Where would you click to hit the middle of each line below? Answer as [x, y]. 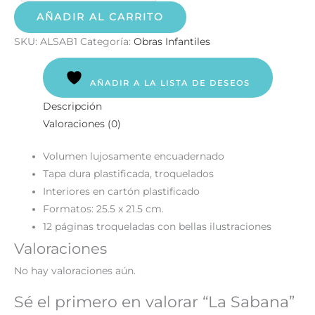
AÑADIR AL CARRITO [100, 17]
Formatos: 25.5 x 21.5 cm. [104, 208]
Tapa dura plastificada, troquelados [129, 173]
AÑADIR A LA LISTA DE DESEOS [170, 83]
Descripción [73, 107]
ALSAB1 [59, 42]
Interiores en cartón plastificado [122, 191]
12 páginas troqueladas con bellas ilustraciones [157, 226]
